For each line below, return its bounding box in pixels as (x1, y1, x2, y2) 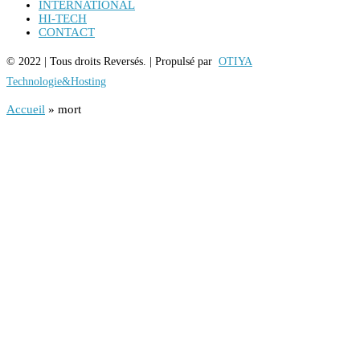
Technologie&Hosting (6, 76, 106, 88)
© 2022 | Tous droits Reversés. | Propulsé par (6, 55, 219, 67)
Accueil (6, 103, 45, 116)
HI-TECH (39, 12, 87, 25)
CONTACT (39, 26, 95, 39)
